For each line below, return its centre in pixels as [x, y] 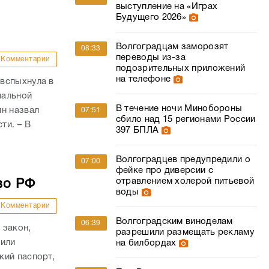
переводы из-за [151, 58]
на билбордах [146, 243]
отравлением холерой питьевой [185, 181]
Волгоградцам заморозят [172, 47]
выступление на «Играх [167, 7]
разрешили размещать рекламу [185, 232]
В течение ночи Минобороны [179, 109]
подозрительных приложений [180, 68]
